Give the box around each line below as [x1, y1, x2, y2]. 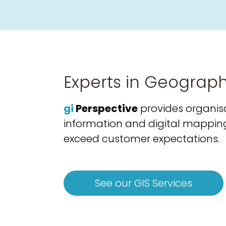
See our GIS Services [94, 176, 192, 191]
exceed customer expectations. [63, 132, 219, 146]
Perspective [75, 101, 138, 116]
